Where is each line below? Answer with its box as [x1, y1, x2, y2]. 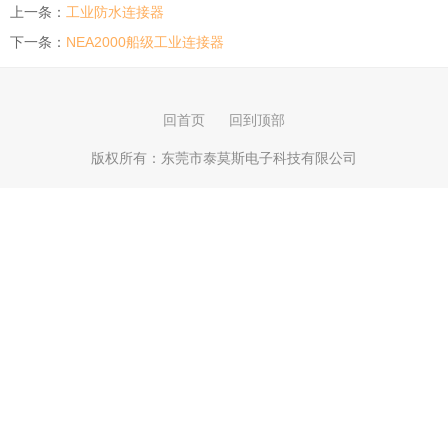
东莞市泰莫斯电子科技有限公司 [161, 150, 357, 167]
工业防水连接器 [66, 4, 164, 21]
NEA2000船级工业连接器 [66, 34, 224, 51]
